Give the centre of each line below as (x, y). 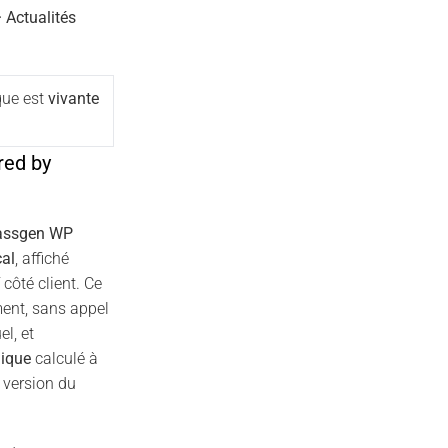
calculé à (64, 358)
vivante (73, 98)
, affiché (42, 258)
